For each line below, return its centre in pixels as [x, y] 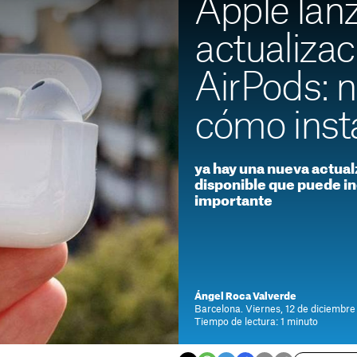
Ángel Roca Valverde [245, 296]
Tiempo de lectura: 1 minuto [256, 322]
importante [233, 201]
